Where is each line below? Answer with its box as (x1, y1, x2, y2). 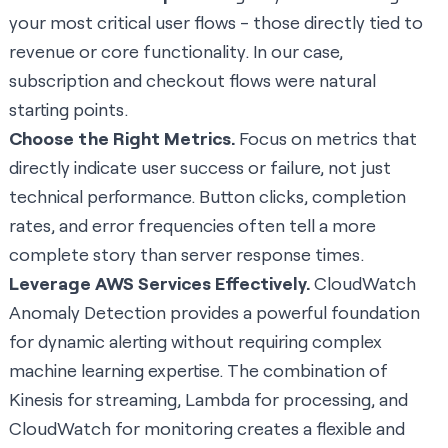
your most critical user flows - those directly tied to (9, 11, 423, 34)
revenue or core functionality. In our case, (9, 40, 343, 63)
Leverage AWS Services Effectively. (9, 272, 310, 295)
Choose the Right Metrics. (9, 127, 235, 150)
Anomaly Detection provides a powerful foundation (9, 301, 420, 324)
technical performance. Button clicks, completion (9, 185, 406, 208)
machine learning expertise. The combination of (9, 359, 388, 382)
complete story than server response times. (9, 243, 364, 266)
